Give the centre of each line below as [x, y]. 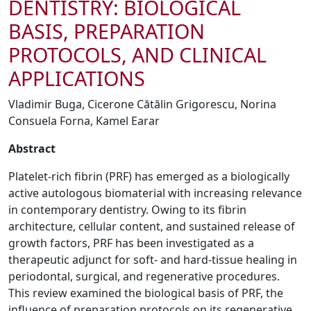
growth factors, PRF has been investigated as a [131, 243]
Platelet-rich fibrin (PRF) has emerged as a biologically [149, 176]
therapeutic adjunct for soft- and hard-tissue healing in [153, 260]
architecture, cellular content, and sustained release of [152, 226]
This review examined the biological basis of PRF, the [146, 293]
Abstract [32, 149]
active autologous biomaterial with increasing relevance [155, 193]
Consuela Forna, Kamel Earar [84, 121]
